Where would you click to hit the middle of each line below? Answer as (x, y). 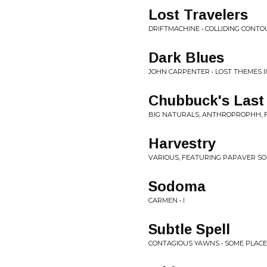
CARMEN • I (167, 200)
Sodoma (177, 186)
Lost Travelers (198, 15)
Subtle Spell (189, 229)
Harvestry (182, 143)
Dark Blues (186, 58)
